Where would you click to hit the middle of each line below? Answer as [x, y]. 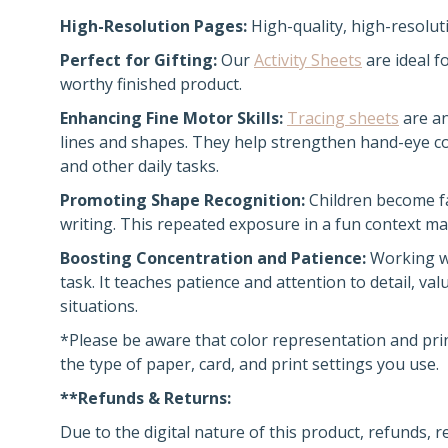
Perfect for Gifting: [138, 60]
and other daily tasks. [139, 166]
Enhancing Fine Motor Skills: [171, 118]
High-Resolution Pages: [153, 26]
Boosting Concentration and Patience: [213, 258]
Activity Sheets [308, 60]
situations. [99, 306]
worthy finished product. [151, 84]
